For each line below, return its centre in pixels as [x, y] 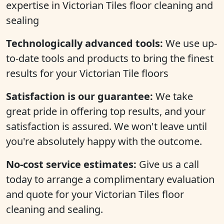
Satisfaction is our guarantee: [79, 96]
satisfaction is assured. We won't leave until [106, 126]
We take [173, 96]
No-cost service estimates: [71, 164]
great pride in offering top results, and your [106, 111]
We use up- [190, 43]
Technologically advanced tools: [84, 43]
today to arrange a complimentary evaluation [110, 179]
